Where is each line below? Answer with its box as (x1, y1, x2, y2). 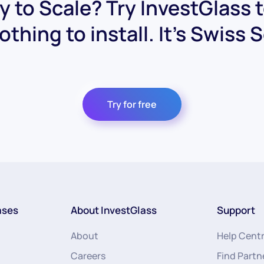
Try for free (107, 98, 157, 111)
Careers (71, 249, 105, 262)
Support (217, 203, 255, 217)
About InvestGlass (71, 203, 157, 217)
